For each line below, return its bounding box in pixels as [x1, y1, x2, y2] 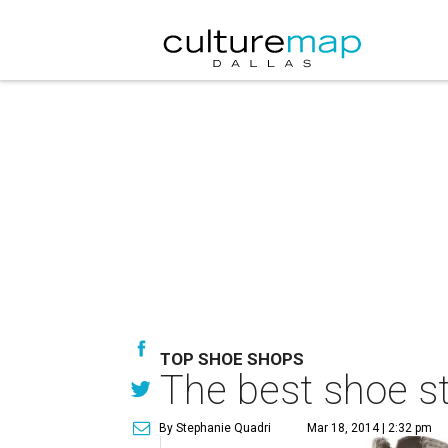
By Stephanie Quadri [159, 421, 271, 435]
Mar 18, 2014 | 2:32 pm [307, 421, 432, 435]
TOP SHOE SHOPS [160, 349, 304, 369]
